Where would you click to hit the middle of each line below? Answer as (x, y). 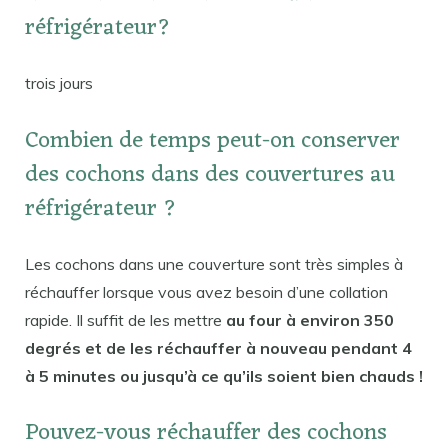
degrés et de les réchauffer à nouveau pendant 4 (218, 347)
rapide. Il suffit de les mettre (125, 319)
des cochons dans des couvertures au (210, 175)
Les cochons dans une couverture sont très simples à (214, 263)
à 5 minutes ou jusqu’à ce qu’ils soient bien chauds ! (224, 375)
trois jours (59, 82)
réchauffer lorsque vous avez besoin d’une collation (206, 291)
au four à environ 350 (310, 319)
